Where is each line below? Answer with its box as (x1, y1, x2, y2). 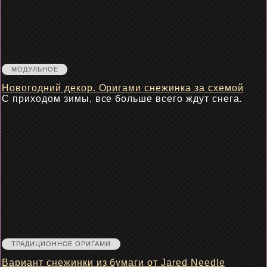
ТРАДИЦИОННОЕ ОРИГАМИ (11, 240, 111, 248)
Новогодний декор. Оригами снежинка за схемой (2, 83, 244, 94)
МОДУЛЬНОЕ (11, 66, 58, 73)
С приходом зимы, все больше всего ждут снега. (2, 94, 243, 104)
